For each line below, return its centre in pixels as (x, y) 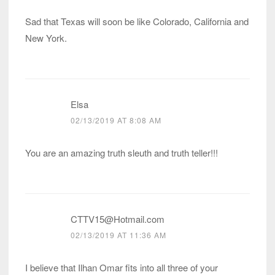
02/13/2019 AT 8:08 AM (116, 120)
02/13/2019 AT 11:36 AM (118, 235)
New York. (46, 38)
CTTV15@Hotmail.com (118, 219)
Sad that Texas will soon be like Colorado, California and (137, 21)
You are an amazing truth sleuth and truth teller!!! (122, 153)
